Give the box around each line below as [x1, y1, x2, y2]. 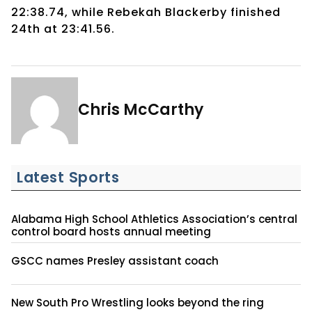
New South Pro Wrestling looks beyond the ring [11, 295, 264, 310]
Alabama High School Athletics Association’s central [11, 211, 297, 226]
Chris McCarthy [78, 98, 203, 120]
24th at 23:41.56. [11, 20, 115, 37]
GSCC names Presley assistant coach [11, 253, 219, 268]
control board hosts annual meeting [11, 224, 211, 239]
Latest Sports [17, 166, 120, 187]
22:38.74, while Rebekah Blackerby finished [11, 3, 281, 20]
